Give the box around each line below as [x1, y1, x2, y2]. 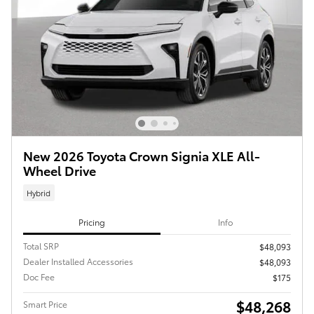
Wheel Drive [23, 161, 96, 179]
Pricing [78, 215, 105, 228]
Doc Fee [23, 271, 55, 283]
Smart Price [23, 298, 67, 310]
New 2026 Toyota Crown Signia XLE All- [23, 146, 260, 165]
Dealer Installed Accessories [23, 255, 133, 268]
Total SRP [23, 240, 59, 252]
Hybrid [27, 186, 51, 198]
